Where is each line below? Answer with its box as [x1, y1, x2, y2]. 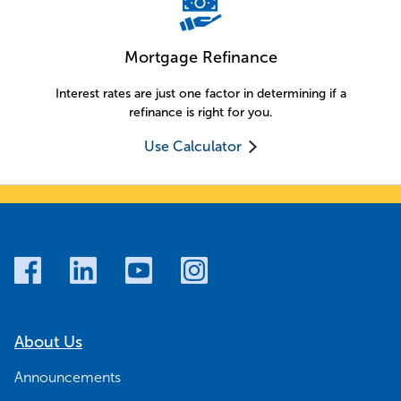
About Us [14, 333, 82, 352]
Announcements [14, 370, 121, 386]
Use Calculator [143, 139, 242, 155]
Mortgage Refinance [124, 48, 277, 67]
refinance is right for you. [128, 106, 273, 120]
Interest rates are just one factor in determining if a [55, 87, 346, 101]
